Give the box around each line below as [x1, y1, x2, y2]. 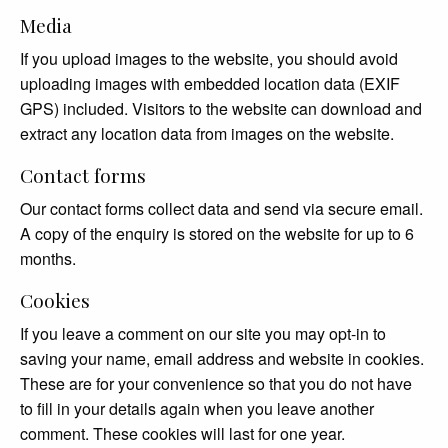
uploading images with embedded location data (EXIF [20, 72, 400, 96]
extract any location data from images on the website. [20, 122, 394, 146]
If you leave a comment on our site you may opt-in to [20, 322, 386, 346]
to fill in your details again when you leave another [20, 397, 374, 421]
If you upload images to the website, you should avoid [20, 47, 398, 71]
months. [20, 247, 76, 271]
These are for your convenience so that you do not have [20, 372, 412, 396]
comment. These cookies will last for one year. [20, 422, 345, 446]
